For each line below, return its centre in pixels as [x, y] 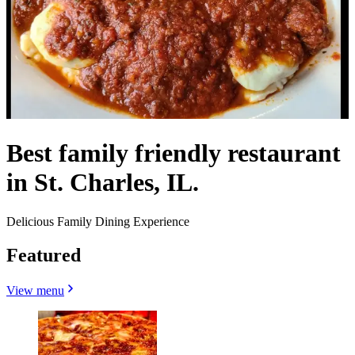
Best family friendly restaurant [174, 153]
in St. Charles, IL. [103, 183]
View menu [35, 290]
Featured [44, 255]
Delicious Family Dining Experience [98, 221]
